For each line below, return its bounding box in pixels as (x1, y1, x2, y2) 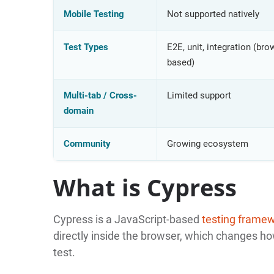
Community (63, 138, 111, 149)
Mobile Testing (63, 8, 124, 20)
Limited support (166, 89, 231, 101)
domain (63, 105, 94, 116)
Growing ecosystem (166, 138, 248, 149)
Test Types (63, 41, 108, 53)
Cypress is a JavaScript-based (53, 212, 199, 226)
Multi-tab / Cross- (63, 89, 137, 101)
